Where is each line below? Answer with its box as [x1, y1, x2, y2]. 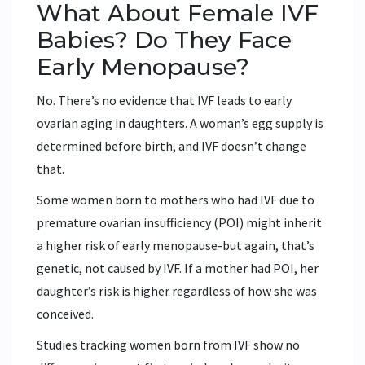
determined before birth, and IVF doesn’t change [37, 137, 306, 154]
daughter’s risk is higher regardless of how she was [37, 282, 317, 299]
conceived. [37, 305, 94, 322]
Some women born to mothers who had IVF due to [37, 191, 314, 208]
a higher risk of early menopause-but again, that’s [37, 236, 314, 253]
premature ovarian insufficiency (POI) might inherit [37, 213, 322, 231]
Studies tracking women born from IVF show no [37, 336, 300, 353]
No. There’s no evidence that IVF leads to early [37, 91, 292, 108]
